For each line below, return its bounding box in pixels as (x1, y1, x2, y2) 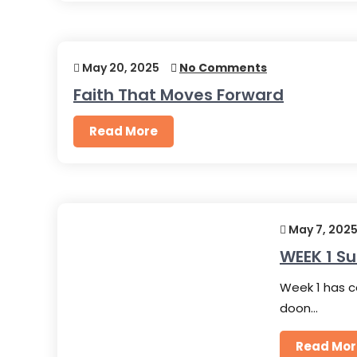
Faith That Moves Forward (73, 84, 284, 106)
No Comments (179, 60, 267, 76)
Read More (89, 123, 158, 139)
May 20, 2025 (80, 60, 159, 76)
